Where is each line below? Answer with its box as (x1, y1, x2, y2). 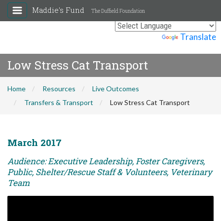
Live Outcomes (92, 84, 139, 93)
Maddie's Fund (32, 5, 86, 15)
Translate (180, 32, 216, 42)
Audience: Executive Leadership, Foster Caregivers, (7, 155, 205, 167)
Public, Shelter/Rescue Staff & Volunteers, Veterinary (7, 166, 212, 178)
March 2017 (7, 136, 62, 148)
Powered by (116, 32, 162, 42)
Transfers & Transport (24, 98, 93, 107)
